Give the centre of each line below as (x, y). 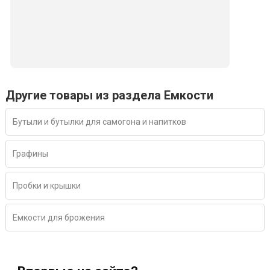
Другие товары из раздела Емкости (109, 96)
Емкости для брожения (59, 218)
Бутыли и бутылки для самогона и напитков (99, 122)
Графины (30, 154)
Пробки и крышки (47, 186)
